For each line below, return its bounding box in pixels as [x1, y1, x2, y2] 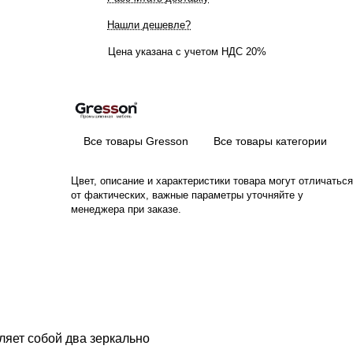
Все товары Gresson [84, 135, 188, 147]
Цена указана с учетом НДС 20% [108, 46, 266, 58]
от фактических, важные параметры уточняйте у [71, 189, 303, 201]
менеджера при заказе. [71, 203, 181, 215]
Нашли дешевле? [107, 19, 191, 31]
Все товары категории [214, 135, 327, 147]
